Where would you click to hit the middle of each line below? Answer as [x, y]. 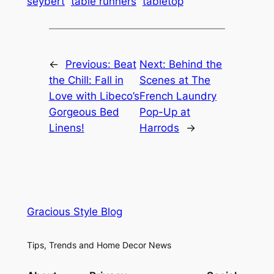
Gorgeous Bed [84, 112]
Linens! [66, 128]
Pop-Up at [165, 112]
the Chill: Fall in [86, 80]
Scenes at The [175, 80]
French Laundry [178, 96]
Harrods [160, 128]
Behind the [196, 65]
